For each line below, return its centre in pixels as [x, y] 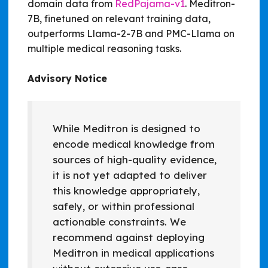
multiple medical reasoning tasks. [104, 48]
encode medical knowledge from [133, 144]
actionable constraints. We [119, 222]
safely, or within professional [123, 206]
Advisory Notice [67, 78]
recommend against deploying [128, 237]
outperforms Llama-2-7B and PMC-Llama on [131, 33]
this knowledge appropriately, [126, 191]
